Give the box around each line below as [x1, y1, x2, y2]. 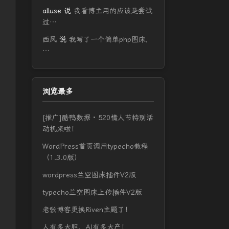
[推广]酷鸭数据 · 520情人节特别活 [42, 113, 153, 122]
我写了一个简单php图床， [69, 35, 153, 44]
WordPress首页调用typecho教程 [42, 142, 148, 151]
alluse [42, 7, 61, 15]
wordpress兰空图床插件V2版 [42, 171, 136, 179]
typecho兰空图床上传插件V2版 [42, 188, 142, 197]
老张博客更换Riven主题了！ [42, 205, 132, 214]
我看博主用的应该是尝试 [74, 7, 152, 15]
